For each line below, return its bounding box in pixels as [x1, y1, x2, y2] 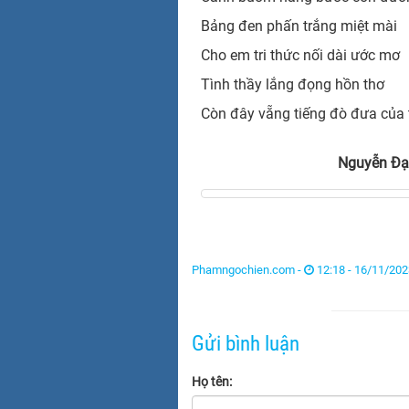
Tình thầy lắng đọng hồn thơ [200, 75, 384, 93]
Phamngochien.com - [191, 262, 304, 277]
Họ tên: [191, 373, 232, 389]
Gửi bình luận [191, 330, 299, 356]
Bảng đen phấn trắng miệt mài [200, 16, 397, 35]
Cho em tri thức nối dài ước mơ [200, 46, 400, 64]
